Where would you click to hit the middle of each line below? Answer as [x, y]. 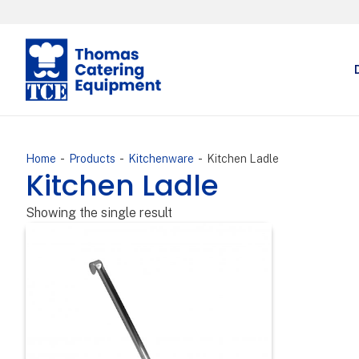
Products [92, 158]
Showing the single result [99, 212]
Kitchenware [161, 158]
